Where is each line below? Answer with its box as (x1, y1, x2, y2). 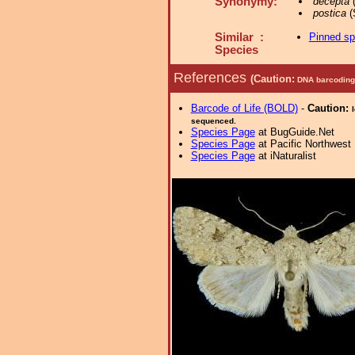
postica (312, 7, 346, 19)
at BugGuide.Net (254, 126, 334, 138)
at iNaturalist (254, 150, 316, 162)
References (174, 69, 250, 86)
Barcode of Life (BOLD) (190, 102, 298, 114)
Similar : (215, 31, 264, 44)
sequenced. (190, 116, 236, 125)
